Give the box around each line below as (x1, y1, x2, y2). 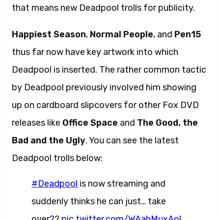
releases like (12, 117, 62, 128)
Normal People (90, 29, 153, 40)
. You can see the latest (85, 135, 179, 146)
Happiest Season (12, 29, 86, 40)
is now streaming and (78, 178, 165, 189)
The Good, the (137, 117, 198, 128)
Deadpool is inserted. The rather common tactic (12, 64, 206, 75)
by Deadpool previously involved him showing (12, 82, 196, 93)
